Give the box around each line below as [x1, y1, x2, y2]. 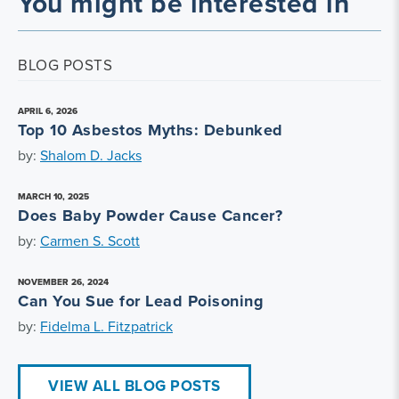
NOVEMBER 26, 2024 [18, 275, 109, 289]
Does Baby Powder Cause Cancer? [18, 204, 282, 227]
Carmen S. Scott [40, 231, 140, 251]
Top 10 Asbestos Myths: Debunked [18, 118, 283, 142]
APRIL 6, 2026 [18, 104, 77, 118]
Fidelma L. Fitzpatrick [40, 316, 173, 337]
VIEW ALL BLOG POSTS [48, 375, 221, 397]
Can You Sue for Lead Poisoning [18, 289, 264, 313]
